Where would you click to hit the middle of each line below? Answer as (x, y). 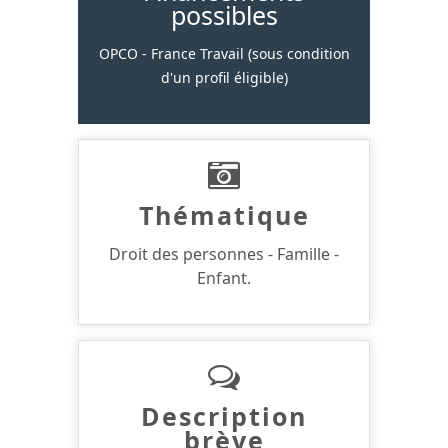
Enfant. (224, 277)
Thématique (224, 214)
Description (224, 415)
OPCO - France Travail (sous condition (224, 53)
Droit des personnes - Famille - (224, 253)
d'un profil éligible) (224, 77)
